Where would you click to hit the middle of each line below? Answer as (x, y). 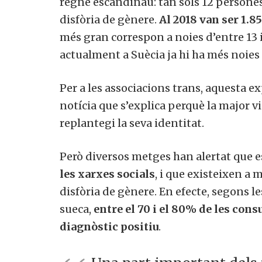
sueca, (77, 209)
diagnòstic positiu (109, 226)
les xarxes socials (107, 174)
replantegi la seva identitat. (132, 123)
